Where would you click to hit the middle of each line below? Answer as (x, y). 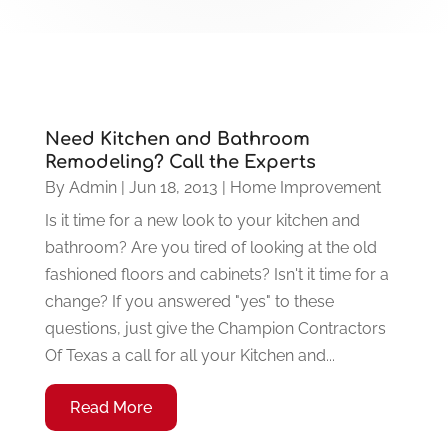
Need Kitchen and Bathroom (177, 138)
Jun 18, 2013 (173, 187)
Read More (110, 407)
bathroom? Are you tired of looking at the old (210, 247)
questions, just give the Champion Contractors (215, 328)
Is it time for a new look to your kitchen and (202, 220)
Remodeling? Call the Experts (180, 161)
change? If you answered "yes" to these (189, 301)
